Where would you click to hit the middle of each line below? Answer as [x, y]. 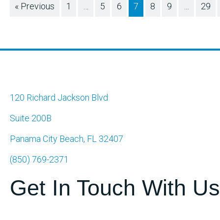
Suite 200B [31, 118]
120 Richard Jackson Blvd [59, 98]
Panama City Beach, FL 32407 [67, 139]
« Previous [35, 6]
